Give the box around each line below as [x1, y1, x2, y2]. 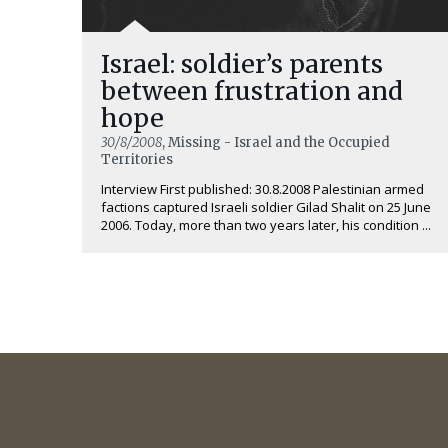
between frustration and [101, 75, 403, 107]
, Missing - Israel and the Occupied [162, 134, 390, 151]
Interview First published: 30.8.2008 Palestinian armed [101, 180, 424, 198]
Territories [101, 151, 173, 168]
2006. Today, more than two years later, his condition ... [101, 216, 431, 234]
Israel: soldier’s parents [101, 48, 383, 80]
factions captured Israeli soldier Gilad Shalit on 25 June [101, 198, 431, 216]
